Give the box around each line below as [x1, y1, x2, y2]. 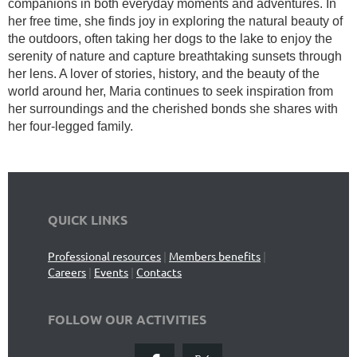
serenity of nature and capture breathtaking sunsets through [8, 49, 342, 63]
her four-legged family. [8, 120, 133, 133]
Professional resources [48, 249, 161, 263]
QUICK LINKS [48, 211, 127, 228]
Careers [48, 265, 86, 279]
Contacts [136, 265, 182, 279]
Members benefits [169, 249, 261, 263]
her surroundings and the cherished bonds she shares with [8, 102, 338, 116]
